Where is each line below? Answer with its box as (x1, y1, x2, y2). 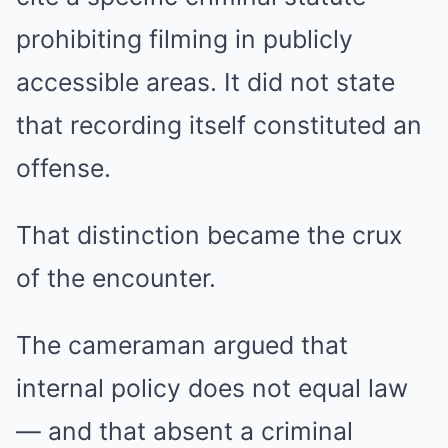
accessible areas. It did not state (16, 67, 395, 97)
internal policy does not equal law (16, 373, 408, 403)
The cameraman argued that (16, 330, 348, 360)
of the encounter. (16, 263, 216, 293)
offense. (16, 153, 111, 183)
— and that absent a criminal (16, 416, 353, 446)
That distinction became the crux (16, 220, 402, 250)
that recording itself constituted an (16, 110, 422, 140)
